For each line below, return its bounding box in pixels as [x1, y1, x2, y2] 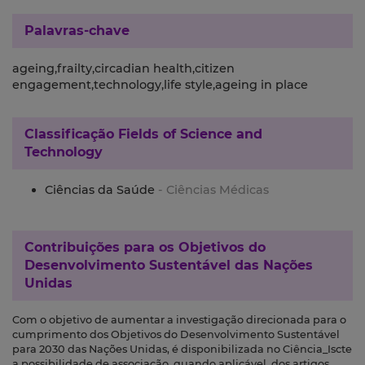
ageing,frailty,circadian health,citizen [12, 61, 235, 77]
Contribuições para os [24, 240, 178, 256]
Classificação [24, 126, 118, 143]
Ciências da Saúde [45, 182, 158, 198]
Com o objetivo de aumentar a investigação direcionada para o [12, 314, 346, 327]
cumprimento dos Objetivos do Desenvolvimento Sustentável [12, 328, 340, 341]
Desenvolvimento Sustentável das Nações [24, 257, 313, 274]
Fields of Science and [118, 126, 262, 143]
